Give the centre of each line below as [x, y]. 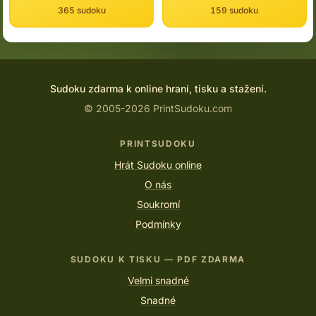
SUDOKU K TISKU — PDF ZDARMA [158, 259]
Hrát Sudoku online [158, 165]
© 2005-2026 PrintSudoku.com [158, 108]
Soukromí [158, 204]
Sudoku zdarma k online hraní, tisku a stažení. [158, 89]
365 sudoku [81, 10]
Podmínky [158, 224]
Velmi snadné [158, 280]
